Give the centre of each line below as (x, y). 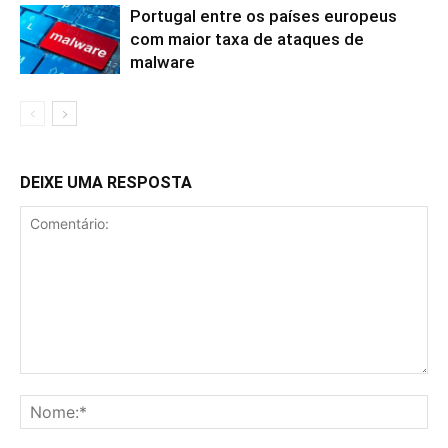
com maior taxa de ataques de (247, 39)
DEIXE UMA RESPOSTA (106, 183)
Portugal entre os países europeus (263, 16)
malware (162, 62)
